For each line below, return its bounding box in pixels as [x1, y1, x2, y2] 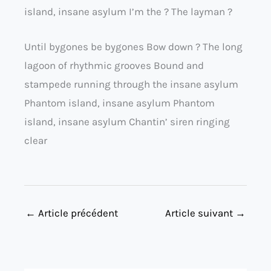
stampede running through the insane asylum [24, 77, 238, 90]
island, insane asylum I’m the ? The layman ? [24, 5, 232, 18]
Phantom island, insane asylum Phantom [24, 96, 215, 109]
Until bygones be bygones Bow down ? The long [24, 40, 243, 53]
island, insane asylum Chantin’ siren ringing [24, 115, 230, 128]
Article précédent [36, 207, 118, 220]
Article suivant [165, 207, 235, 220]
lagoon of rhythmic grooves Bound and [24, 59, 204, 71]
